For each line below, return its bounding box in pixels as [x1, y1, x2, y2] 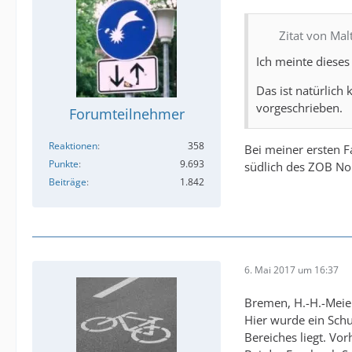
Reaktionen [49, 139, 97, 153]
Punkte [49, 157, 79, 171]
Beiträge [49, 175, 86, 189]
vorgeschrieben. [256, 100, 343, 116]
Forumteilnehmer [68, 104, 185, 124]
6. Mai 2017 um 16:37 [244, 262, 339, 277]
